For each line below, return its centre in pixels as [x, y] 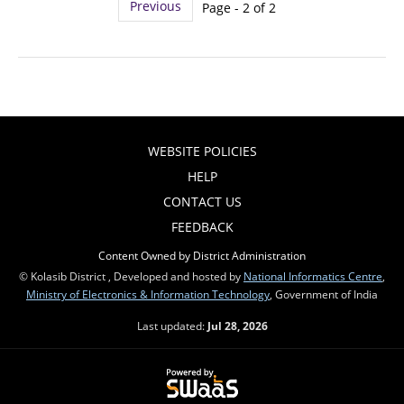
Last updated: [172, 325]
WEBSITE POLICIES [202, 151]
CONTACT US [202, 201]
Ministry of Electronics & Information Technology [148, 294]
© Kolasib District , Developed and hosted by [131, 275]
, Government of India [324, 294]
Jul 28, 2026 [237, 325]
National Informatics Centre [313, 275]
